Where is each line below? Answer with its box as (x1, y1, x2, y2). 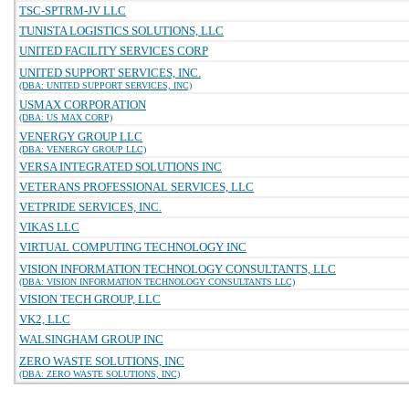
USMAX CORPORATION (19, 98, 146, 111)
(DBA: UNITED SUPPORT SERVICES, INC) (19, 80, 192, 90)
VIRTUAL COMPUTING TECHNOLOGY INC (19, 240, 246, 254)
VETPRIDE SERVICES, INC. (19, 200, 162, 214)
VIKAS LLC (19, 220, 79, 234)
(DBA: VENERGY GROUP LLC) (19, 144, 146, 154)
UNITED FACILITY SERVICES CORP (19, 44, 208, 58)
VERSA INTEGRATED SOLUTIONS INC (19, 160, 222, 173)
